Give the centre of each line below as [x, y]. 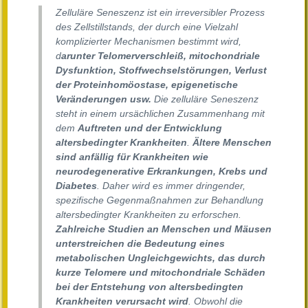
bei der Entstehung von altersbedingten [150, 287]
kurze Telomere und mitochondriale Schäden [161, 273]
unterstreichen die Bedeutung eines [140, 244]
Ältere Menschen [232, 143]
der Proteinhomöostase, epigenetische [147, 85]
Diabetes [76, 186]
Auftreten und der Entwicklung [150, 128]
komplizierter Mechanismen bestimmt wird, [148, 42]
